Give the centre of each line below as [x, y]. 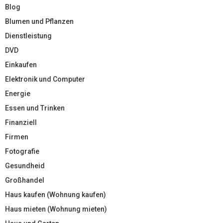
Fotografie [22, 151]
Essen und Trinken [35, 108]
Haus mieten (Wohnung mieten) [56, 209]
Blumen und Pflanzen [39, 21]
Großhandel [25, 180]
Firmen [17, 137]
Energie [18, 93]
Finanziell [21, 122]
